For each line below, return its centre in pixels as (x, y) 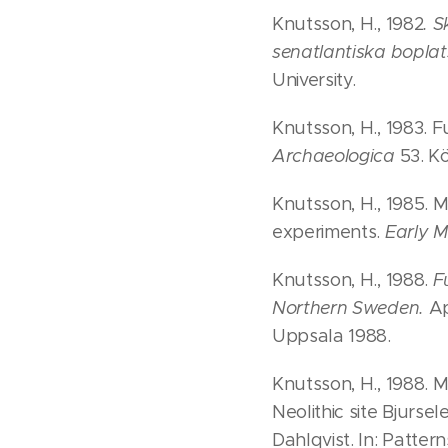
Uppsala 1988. (331, 336)
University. (314, 80)
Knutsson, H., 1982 (348, 24)
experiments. (328, 232)
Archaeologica (333, 156)
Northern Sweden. (348, 308)
